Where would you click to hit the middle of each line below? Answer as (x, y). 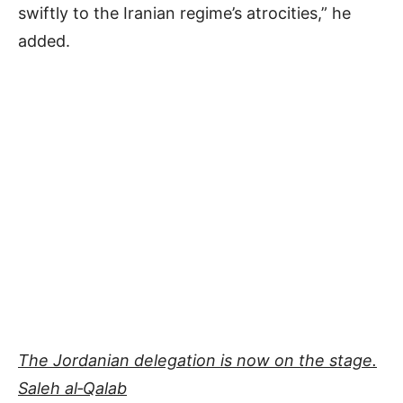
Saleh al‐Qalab (72, 389)
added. (44, 41)
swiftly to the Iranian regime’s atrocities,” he (184, 13)
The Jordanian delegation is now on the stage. (197, 361)
